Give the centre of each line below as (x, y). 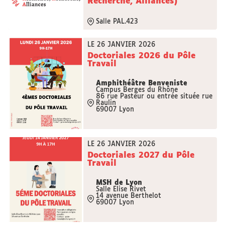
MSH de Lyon (119, 183)
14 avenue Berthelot (129, 196)
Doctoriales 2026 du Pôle (141, 56)
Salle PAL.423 (117, 22)
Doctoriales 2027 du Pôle (141, 155)
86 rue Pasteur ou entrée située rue (154, 97)
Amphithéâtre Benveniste (142, 84)
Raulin (106, 103)
